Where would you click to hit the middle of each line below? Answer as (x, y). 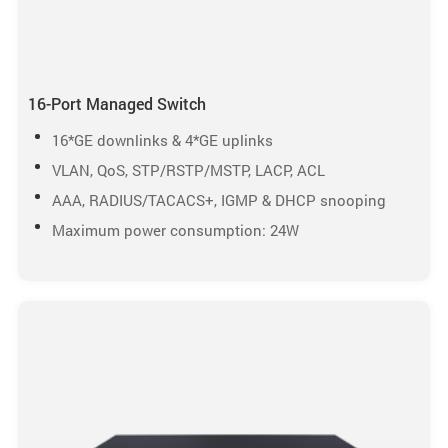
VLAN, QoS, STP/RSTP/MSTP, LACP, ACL (188, 170)
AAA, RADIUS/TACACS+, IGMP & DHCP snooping (218, 200)
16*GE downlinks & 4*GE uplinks (162, 140)
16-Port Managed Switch (116, 104)
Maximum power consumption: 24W (175, 230)
